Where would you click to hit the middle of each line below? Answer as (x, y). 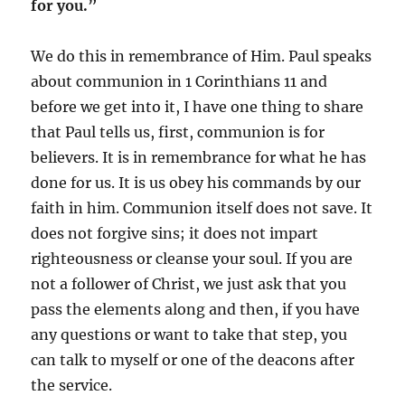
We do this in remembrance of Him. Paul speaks (202, 56)
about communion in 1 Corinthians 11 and (179, 81)
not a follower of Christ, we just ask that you (189, 283)
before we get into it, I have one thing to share (198, 106)
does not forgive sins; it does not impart (175, 233)
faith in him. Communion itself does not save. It (202, 207)
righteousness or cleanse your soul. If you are (192, 258)
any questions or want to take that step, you (189, 334)
